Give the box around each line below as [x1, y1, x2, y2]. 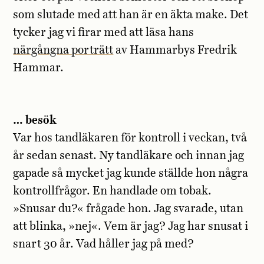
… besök [13, 115, 57, 127]
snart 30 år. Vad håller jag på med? [13, 239, 194, 250]
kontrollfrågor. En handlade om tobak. [13, 186, 212, 197]
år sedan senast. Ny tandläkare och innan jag [13, 150, 245, 162]
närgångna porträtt [13, 45, 114, 57]
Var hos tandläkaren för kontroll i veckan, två [13, 133, 247, 144]
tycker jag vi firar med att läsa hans [13, 27, 194, 39]
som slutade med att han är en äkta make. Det [13, 9, 249, 21]
